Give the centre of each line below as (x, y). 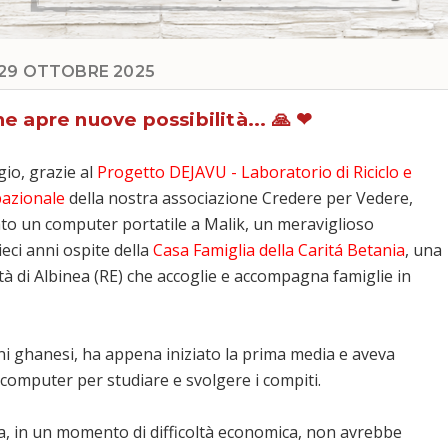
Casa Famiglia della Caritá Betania (279, 250)
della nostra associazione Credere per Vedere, (239, 198)
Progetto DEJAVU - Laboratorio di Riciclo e (254, 172)
